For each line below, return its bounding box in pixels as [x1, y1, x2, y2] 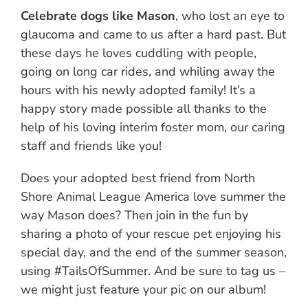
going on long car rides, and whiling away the [21, 63, 275, 80]
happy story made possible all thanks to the [21, 100, 267, 117]
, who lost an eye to [175, 7, 285, 24]
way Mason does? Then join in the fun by [21, 206, 248, 223]
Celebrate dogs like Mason [21, 7, 175, 24]
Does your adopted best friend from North [21, 169, 255, 186]
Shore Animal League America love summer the [21, 188, 286, 205]
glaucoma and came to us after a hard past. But [21, 25, 286, 43]
